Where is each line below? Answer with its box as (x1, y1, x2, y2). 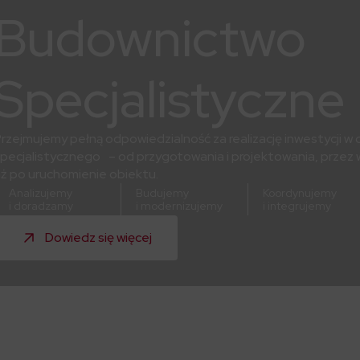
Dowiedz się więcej (45, 229, 152, 247)
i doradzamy (9, 198, 73, 214)
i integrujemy (263, 198, 331, 214)
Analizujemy (9, 186, 72, 201)
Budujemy (136, 186, 189, 201)
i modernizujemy (136, 198, 223, 214)
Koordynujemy (263, 186, 337, 201)
